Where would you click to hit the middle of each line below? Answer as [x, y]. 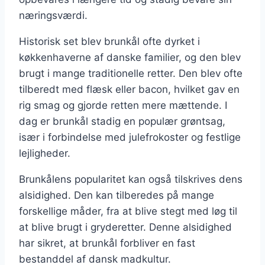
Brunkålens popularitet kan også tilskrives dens [131, 179]
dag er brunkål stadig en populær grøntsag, [122, 121]
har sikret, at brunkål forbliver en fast [107, 243]
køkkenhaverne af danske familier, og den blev [130, 57]
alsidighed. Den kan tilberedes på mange [117, 195]
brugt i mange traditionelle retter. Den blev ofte [131, 73]
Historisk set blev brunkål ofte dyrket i [109, 41]
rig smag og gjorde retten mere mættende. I [123, 105]
